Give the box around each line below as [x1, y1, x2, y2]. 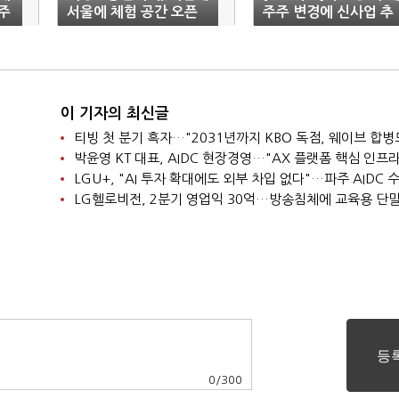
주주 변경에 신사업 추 [263, 5, 394, 19]
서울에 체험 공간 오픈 [67, 5, 198, 19]
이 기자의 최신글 [60, 106, 169, 121]
